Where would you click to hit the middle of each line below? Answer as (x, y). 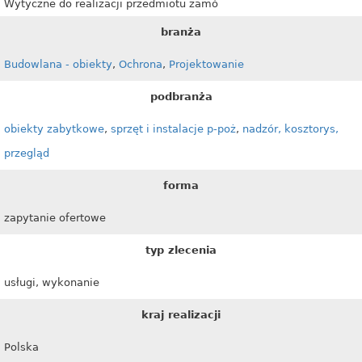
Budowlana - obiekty (58, 64)
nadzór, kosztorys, (290, 129)
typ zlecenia (181, 250)
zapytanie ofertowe (55, 218)
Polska (21, 347)
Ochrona (141, 64)
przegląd (27, 153)
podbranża (181, 97)
